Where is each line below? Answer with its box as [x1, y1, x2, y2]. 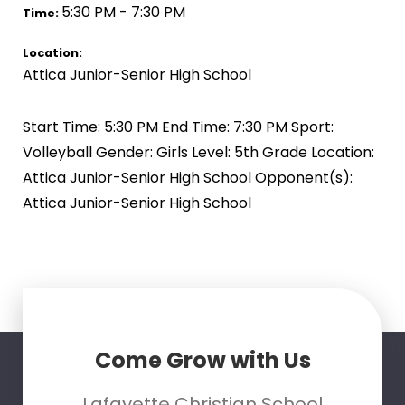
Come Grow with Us [94, 344, 311, 375]
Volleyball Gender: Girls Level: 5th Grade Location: [22, 141, 374, 163]
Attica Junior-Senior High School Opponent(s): [22, 166, 353, 188]
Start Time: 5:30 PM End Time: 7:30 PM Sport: [22, 116, 334, 137]
